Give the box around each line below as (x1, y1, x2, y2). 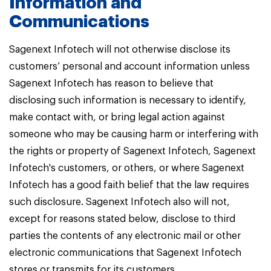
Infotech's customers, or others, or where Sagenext (9, 163, 244, 173)
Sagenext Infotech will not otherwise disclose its (9, 45, 230, 54)
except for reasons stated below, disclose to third (9, 214, 235, 224)
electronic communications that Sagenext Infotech (9, 248, 241, 258)
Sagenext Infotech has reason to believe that (9, 79, 214, 88)
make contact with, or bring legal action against (9, 113, 225, 122)
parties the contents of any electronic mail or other (9, 231, 241, 241)
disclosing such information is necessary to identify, (9, 96, 246, 105)
